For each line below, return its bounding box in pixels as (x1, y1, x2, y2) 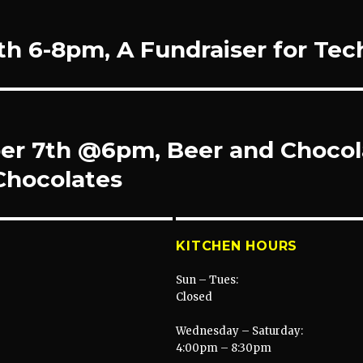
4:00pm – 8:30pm (176, 341, 272, 356)
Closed (176, 290, 213, 305)
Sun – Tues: (176, 273, 239, 288)
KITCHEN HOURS (176, 238, 298, 254)
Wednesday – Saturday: (176, 324, 304, 339)
